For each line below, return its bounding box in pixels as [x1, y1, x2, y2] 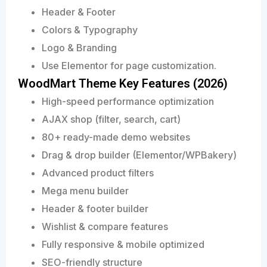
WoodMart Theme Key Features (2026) [18, 76, 228, 91]
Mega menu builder [42, 185, 129, 197]
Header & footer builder [42, 203, 148, 215]
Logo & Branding [42, 42, 117, 54]
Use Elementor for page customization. [42, 60, 216, 72]
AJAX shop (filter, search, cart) [42, 113, 181, 126]
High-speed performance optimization [42, 95, 214, 108]
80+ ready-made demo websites [42, 131, 190, 144]
